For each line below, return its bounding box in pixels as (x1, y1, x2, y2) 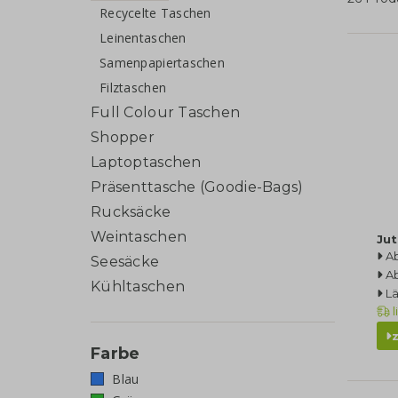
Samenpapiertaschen (99, 53, 226, 71)
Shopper (91, 128, 155, 146)
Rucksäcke (91, 203, 171, 220)
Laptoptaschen (91, 153, 202, 171)
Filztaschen (99, 78, 167, 96)
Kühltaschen (91, 277, 186, 295)
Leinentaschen (99, 28, 187, 46)
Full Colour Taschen (91, 103, 241, 121)
